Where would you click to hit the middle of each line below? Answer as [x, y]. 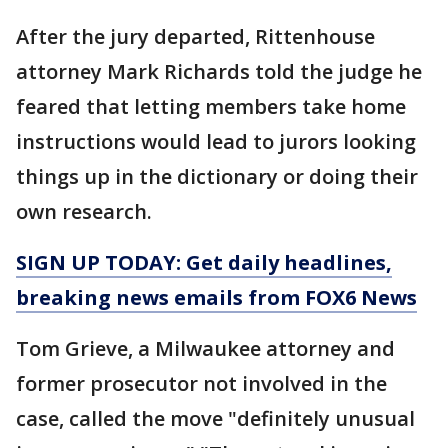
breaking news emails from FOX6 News [216, 297]
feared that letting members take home [211, 106]
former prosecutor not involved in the [201, 383]
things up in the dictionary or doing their [217, 176]
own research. [84, 211]
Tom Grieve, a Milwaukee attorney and [205, 348]
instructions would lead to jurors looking [216, 141]
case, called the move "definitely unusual [215, 418]
